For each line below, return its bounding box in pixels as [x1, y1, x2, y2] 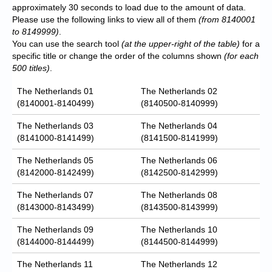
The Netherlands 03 [17, 120, 93, 131]
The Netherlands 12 [141, 259, 217, 269]
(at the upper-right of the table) [121, 38, 240, 49]
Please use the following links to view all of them [12, 14, 199, 24]
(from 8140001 [199, 14, 256, 24]
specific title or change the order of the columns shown [12, 50, 224, 61]
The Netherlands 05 [17, 155, 93, 165]
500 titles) [12, 63, 50, 73]
